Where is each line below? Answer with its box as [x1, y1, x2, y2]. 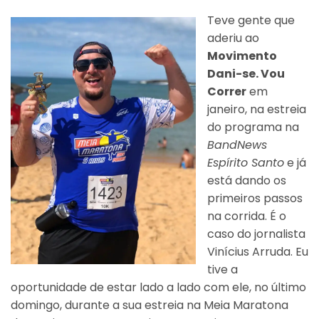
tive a [207, 261, 238, 278]
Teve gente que [207, 12, 295, 29]
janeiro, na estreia [207, 101, 306, 118]
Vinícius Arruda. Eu [207, 244, 308, 261]
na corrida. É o [207, 208, 286, 225]
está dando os [207, 172, 286, 189]
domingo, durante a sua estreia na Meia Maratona [11, 297, 288, 314]
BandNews [207, 137, 267, 154]
